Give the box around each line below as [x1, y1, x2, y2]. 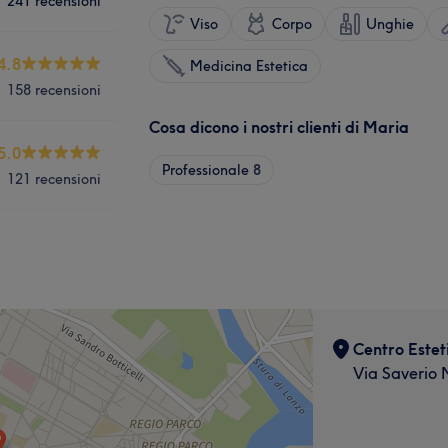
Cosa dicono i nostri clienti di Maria [149, 116, 409, 137]
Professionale [162, 160, 249, 179]
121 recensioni [7, 169, 101, 188]
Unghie [366, 14, 414, 33]
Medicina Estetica [190, 56, 308, 75]
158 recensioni [7, 80, 101, 99]
